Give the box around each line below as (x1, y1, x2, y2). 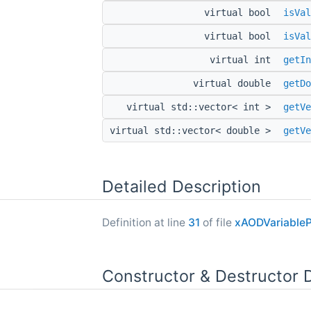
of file (200, 215, 235, 229)
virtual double (193, 78, 276, 90)
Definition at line (102, 215, 188, 229)
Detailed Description (102, 176, 261, 197)
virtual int (210, 54, 276, 66)
